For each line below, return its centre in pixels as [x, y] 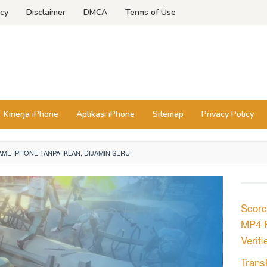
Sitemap [168, 114]
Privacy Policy [228, 114]
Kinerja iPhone [31, 114]
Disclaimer [46, 12]
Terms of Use [150, 12]
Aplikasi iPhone [105, 114]
